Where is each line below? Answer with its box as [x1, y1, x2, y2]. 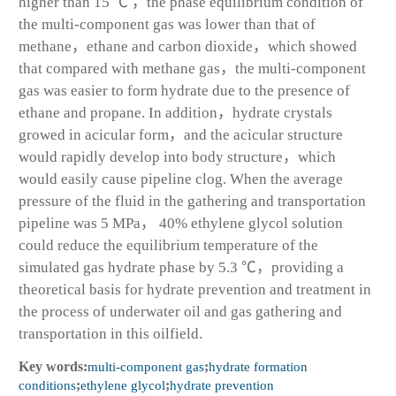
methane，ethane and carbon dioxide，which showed [19, 37, 357, 55]
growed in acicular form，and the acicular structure [19, 126, 343, 143]
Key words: [19, 358, 88, 374]
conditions [19, 377, 76, 392]
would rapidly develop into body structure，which [19, 148, 336, 165]
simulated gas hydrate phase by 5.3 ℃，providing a [19, 258, 344, 276]
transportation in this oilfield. [19, 324, 202, 342]
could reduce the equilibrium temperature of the [19, 236, 318, 254]
